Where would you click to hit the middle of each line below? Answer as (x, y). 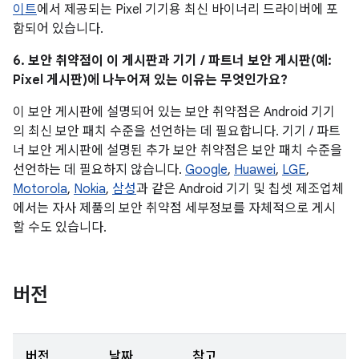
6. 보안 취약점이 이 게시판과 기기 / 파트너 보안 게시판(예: (172, 61)
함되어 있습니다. (58, 29)
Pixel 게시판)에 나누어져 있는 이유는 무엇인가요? (150, 80)
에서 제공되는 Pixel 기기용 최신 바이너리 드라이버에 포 (188, 10)
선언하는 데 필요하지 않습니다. (99, 170)
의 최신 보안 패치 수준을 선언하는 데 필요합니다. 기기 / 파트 (177, 131)
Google (206, 170)
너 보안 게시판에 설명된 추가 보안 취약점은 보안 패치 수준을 (177, 151)
